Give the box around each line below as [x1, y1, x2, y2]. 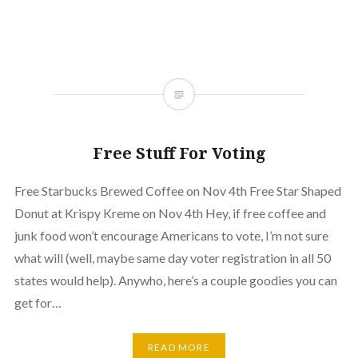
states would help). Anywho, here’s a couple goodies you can [14, 272, 337, 288]
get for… [14, 295, 62, 310]
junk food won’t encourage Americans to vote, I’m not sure [14, 228, 328, 243]
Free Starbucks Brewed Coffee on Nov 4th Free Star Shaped [14, 183, 341, 198]
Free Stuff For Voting [92, 142, 266, 164]
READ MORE [148, 341, 210, 354]
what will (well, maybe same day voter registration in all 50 [14, 250, 331, 265]
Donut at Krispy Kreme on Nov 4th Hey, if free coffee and [14, 205, 326, 221]
